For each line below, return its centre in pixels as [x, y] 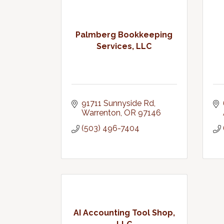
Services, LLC [124, 46]
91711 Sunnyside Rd [118, 103]
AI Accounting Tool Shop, [124, 212]
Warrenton [101, 113]
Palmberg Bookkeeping [124, 34]
